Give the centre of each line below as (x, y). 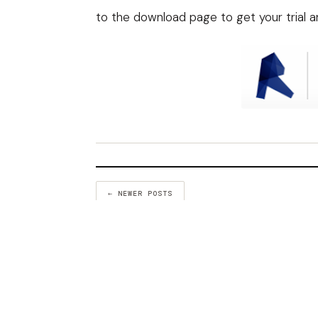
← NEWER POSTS (140, 193)
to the (115, 17)
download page (175, 17)
